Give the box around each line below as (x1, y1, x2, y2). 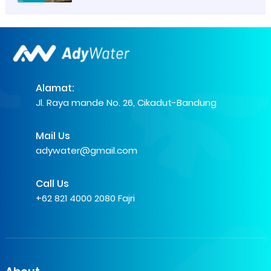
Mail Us (35, 128, 70, 143)
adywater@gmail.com (35, 143, 137, 157)
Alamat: (35, 81, 74, 96)
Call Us (35, 176, 69, 191)
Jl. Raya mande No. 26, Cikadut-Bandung (35, 96, 217, 109)
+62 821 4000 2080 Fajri (35, 191, 135, 204)
